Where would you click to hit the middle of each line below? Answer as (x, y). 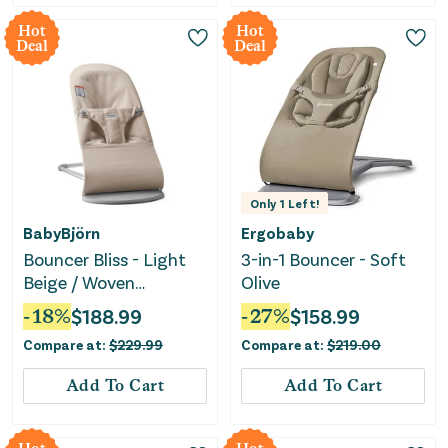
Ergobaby (277, 232)
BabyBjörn (61, 232)
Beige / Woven (79, 281)
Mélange (57, 304)
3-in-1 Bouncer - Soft (324, 258)
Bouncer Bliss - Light (104, 258)
